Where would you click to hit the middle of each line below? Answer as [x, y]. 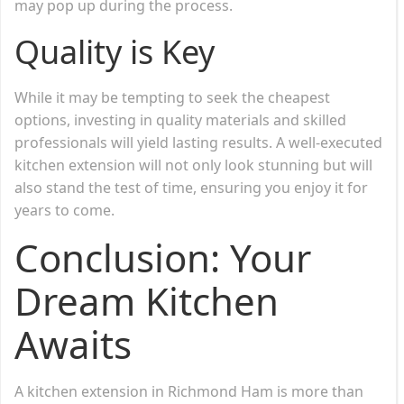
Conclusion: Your [163, 257]
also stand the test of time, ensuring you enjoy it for [191, 187]
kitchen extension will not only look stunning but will [193, 165]
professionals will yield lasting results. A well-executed [198, 142]
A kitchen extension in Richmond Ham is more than [189, 391]
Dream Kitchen [147, 300]
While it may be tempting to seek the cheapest [172, 97]
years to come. [64, 210]
